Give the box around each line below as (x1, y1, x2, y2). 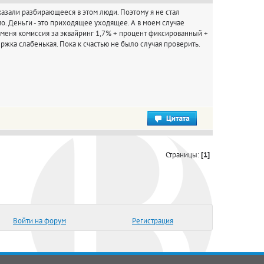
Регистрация (132, 215, 173, 226)
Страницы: (166, 149, 201, 160)
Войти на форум (13, 215, 66, 226)
